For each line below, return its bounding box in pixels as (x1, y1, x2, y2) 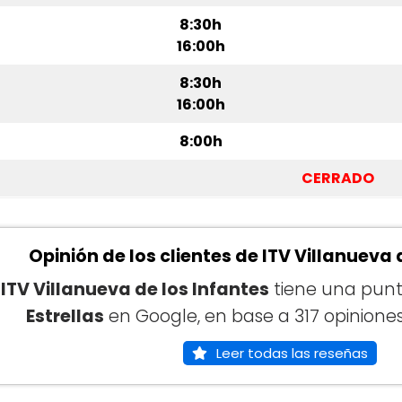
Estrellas (26, 304, 105, 329)
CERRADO (301, 168, 374, 189)
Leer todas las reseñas (215, 344, 368, 363)
